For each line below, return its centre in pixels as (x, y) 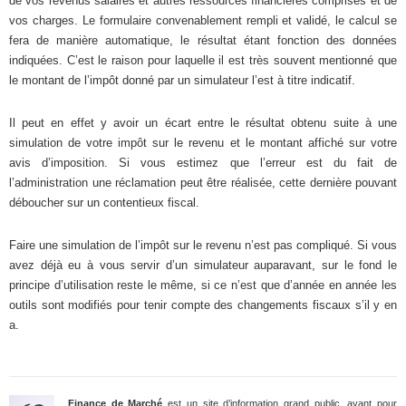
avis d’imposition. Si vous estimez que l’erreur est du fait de (203, 162)
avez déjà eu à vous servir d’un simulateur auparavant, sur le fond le (203, 265)
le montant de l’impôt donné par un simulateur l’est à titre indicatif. (182, 80)
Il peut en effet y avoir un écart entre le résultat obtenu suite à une (203, 122)
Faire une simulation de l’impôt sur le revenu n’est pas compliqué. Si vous (203, 245)
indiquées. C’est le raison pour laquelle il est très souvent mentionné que (203, 60)
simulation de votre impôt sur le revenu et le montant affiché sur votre (203, 142)
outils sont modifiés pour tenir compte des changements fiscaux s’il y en (203, 304)
